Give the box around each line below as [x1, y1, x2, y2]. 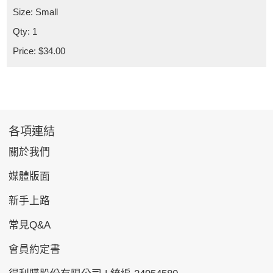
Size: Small [13, 7, 58, 18]
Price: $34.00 [13, 46, 66, 57]
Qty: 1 [13, 26, 38, 37]
